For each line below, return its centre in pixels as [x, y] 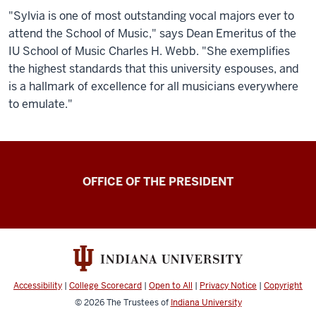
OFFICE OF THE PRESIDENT [158, 182]
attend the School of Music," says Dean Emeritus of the [152, 34]
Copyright [283, 285]
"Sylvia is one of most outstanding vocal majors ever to [151, 16]
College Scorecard [105, 285]
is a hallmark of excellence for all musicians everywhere [153, 87]
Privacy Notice [228, 285]
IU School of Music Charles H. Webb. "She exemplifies [149, 51]
